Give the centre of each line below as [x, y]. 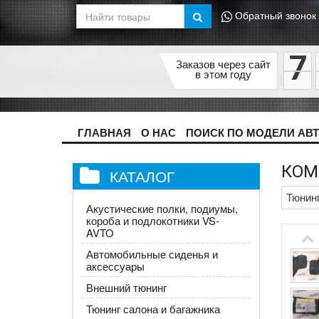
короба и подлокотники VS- [152, 220]
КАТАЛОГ [142, 176]
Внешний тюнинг [126, 287]
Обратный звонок [276, 15]
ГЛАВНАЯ [104, 132]
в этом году [223, 73]
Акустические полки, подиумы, [162, 208]
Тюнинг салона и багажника [153, 309]
